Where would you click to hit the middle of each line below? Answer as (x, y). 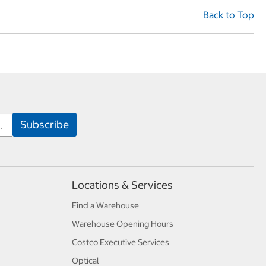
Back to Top (229, 15)
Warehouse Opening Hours (122, 224)
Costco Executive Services (120, 242)
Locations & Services (122, 185)
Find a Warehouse (105, 205)
